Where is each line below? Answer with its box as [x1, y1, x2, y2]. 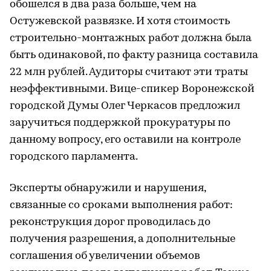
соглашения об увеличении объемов [10, 250, 200, 263]
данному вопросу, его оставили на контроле [10, 134, 241, 146]
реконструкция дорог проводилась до [10, 217, 211, 229]
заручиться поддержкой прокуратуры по [10, 117, 230, 129]
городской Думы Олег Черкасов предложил [10, 100, 240, 113]
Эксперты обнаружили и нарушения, [10, 183, 206, 195]
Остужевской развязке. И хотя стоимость [10, 16, 230, 28]
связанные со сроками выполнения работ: [10, 200, 233, 212]
